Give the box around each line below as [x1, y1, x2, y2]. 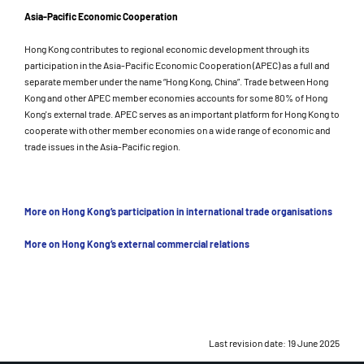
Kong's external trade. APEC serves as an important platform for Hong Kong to [24, 108, 340, 119]
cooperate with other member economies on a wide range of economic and [24, 124, 331, 136]
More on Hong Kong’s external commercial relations [24, 238, 249, 249]
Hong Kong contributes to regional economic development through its [24, 43, 310, 54]
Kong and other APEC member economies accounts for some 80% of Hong [24, 92, 327, 103]
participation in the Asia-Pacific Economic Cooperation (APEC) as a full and [24, 59, 330, 71]
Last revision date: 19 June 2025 [209, 337, 340, 349]
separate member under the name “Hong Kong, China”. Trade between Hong [24, 76, 328, 87]
